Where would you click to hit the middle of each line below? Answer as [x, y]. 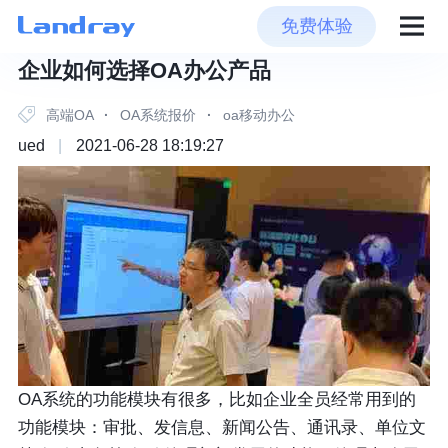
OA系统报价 [158, 114]
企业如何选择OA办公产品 [144, 70]
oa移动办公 [257, 114]
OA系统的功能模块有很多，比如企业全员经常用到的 [216, 400]
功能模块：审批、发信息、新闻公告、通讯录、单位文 [221, 428]
